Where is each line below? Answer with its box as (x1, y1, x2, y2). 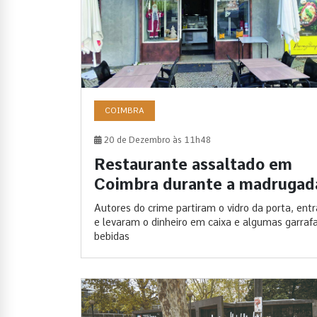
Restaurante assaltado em (94, 155, 292, 174)
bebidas (94, 231, 129, 243)
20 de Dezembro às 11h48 (102, 135, 211, 146)
